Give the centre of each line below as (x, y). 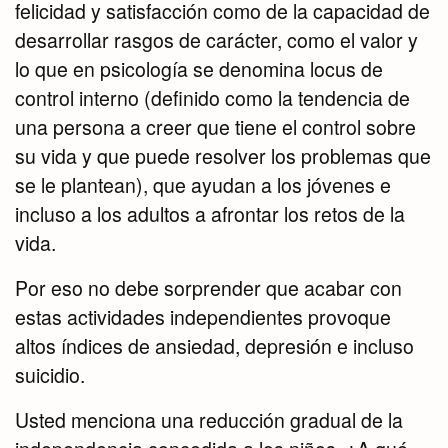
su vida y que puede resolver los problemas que (223, 156)
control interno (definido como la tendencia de (212, 98)
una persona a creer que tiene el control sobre (215, 127)
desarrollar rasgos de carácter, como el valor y (216, 40)
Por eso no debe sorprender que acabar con (208, 288)
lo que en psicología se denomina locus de (199, 69)
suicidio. (50, 375)
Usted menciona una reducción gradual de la (209, 420)
